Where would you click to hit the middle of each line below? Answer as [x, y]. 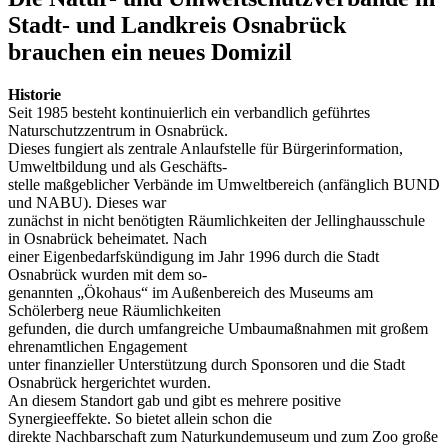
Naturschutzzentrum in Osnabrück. [118, 131]
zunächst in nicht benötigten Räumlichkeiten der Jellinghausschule [216, 221]
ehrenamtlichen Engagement [97, 347]
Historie [34, 95]
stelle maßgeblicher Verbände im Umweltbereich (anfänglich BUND [224, 185]
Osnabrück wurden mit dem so [105, 275]
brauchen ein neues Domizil [150, 52]
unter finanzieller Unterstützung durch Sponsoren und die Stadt [206, 365]
